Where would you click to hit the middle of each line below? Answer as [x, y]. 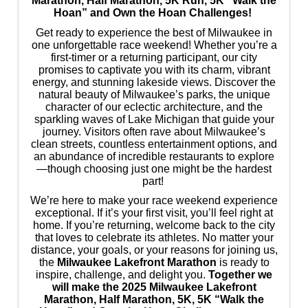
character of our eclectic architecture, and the [154, 107]
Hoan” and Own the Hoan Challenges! [153, 13]
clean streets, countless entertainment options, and [154, 144]
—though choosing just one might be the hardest [154, 168]
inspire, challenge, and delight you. [122, 275]
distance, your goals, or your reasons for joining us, [154, 250]
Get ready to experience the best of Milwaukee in [154, 32]
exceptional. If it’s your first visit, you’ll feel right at [154, 213]
